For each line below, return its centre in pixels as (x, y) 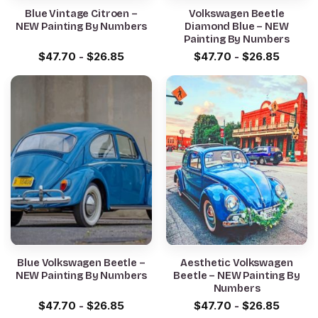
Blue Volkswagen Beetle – (81, 263)
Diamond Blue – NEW (237, 27)
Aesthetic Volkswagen (237, 263)
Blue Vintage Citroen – (81, 14)
